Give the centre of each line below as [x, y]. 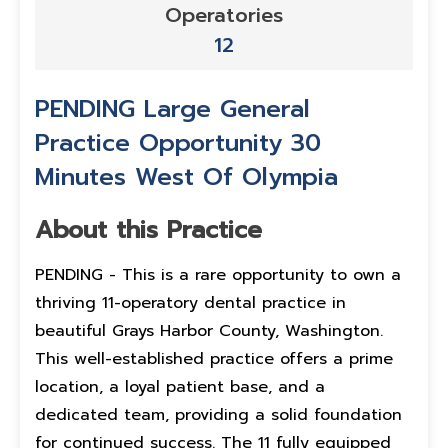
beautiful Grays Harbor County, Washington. [209, 331]
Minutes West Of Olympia [186, 177]
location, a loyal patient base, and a [180, 387]
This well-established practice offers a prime [214, 359]
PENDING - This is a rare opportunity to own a [218, 275]
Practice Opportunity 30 [178, 143]
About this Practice [148, 230]
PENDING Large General [172, 109]
